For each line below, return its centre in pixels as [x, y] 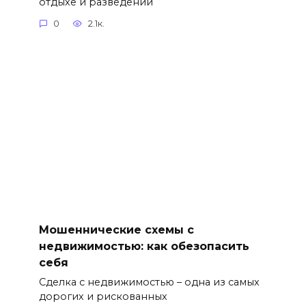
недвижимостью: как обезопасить [144, 246]
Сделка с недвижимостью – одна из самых [149, 282]
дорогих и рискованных [103, 296]
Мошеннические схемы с [116, 229]
